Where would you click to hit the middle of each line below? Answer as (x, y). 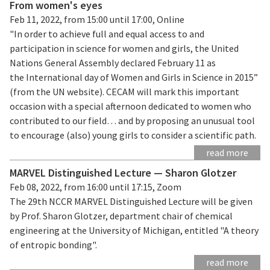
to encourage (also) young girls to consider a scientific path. (133, 135)
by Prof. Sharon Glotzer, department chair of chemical (121, 215)
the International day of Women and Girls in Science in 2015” (134, 77)
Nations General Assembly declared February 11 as (113, 62)
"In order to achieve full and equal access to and (107, 33)
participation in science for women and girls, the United (124, 48)
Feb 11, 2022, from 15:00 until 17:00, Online (97, 19)
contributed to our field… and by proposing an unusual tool (132, 120)
